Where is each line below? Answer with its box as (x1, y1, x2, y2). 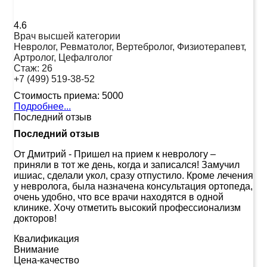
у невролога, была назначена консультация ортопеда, (14, 181, 253, 191)
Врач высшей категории (14, 30, 120, 41)
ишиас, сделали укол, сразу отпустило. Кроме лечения (14, 170, 253, 181)
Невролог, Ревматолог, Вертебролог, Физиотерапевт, (14, 41, 246, 52)
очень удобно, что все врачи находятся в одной (14, 191, 223, 202)
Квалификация (14, 233, 79, 244)
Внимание (14, 244, 59, 254)
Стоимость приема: (14, 90, 100, 101)
